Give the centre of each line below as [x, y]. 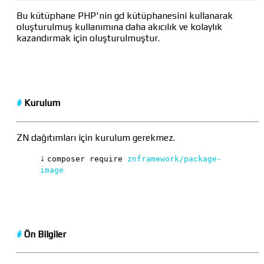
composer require [87, 159]
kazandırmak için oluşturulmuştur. [88, 38]
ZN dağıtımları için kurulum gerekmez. [96, 137]
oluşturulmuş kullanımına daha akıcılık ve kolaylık [119, 27]
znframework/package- [174, 159]
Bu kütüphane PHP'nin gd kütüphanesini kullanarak [125, 16]
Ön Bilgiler [44, 234]
